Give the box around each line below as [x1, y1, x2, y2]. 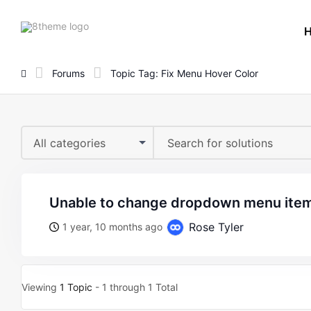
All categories [33, 136, 106, 150]
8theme [88, 19, 123, 31]
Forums [52, 67, 85, 79]
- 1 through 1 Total [92, 281, 178, 293]
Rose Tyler [185, 220, 244, 234]
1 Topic [60, 281, 92, 293]
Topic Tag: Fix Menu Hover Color [110, 67, 258, 79]
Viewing [22, 281, 60, 293]
